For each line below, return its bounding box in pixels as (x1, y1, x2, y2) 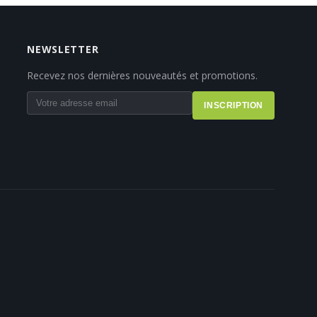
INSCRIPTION (204, 100, 263, 110)
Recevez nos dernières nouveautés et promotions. (27, 68, 258, 82)
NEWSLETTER (27, 42, 99, 56)
